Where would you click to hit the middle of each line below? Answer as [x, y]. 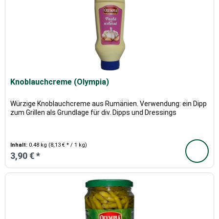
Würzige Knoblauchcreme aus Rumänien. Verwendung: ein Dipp [109, 104]
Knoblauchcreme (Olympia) [60, 82]
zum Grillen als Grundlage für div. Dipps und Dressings [94, 113]
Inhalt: [20, 145]
